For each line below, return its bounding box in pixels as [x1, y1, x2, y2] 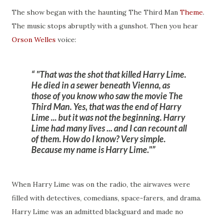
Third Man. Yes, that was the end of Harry [31, 101, 181, 112]
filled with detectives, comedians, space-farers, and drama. [12, 194, 201, 202]
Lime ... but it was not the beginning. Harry [31, 112, 185, 123]
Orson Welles [12, 35, 56, 44]
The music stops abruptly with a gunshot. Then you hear [12, 22, 198, 30]
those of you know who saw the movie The [31, 90, 183, 101]
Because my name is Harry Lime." [31, 144, 152, 155]
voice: [56, 35, 76, 44]
